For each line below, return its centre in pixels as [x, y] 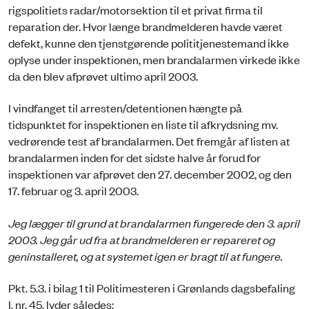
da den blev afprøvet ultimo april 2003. [103, 76]
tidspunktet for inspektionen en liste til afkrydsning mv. [143, 124]
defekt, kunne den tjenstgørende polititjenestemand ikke [149, 42]
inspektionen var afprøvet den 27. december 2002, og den [150, 174]
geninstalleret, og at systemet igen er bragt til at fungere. [146, 256]
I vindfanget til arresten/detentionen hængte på [125, 108]
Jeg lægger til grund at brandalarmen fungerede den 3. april [154, 222]
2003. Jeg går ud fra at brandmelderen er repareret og [142, 239]
